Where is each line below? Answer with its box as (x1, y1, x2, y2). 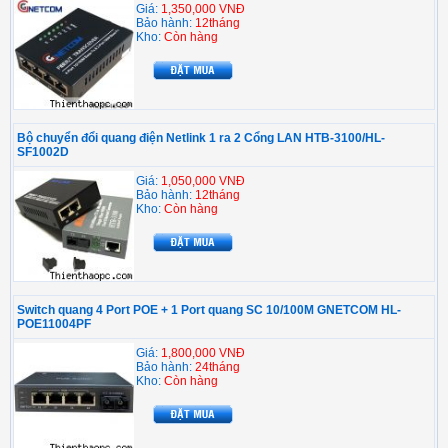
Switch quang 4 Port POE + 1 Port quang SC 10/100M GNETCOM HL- (17, 303, 401, 318)
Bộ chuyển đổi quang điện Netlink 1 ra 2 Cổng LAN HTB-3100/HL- (17, 131, 385, 146)
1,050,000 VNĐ (161, 174, 245, 189)
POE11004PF (17, 317, 91, 332)
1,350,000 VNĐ (161, 2, 245, 17)
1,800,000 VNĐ (161, 346, 245, 361)
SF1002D (17, 145, 69, 160)
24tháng (195, 360, 240, 375)
